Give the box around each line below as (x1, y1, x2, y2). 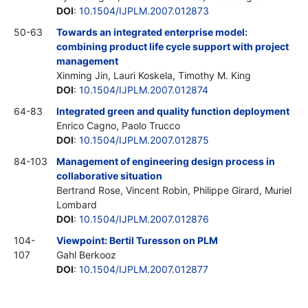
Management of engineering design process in (56, 155, 275, 167)
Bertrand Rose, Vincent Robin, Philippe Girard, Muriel (56, 184, 291, 196)
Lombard (56, 198, 97, 210)
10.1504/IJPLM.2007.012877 (79, 263, 208, 275)
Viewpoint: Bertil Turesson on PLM (56, 234, 218, 246)
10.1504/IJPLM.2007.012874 (79, 83, 208, 96)
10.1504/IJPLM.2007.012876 (79, 212, 209, 225)
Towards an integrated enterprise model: (56, 25, 247, 38)
